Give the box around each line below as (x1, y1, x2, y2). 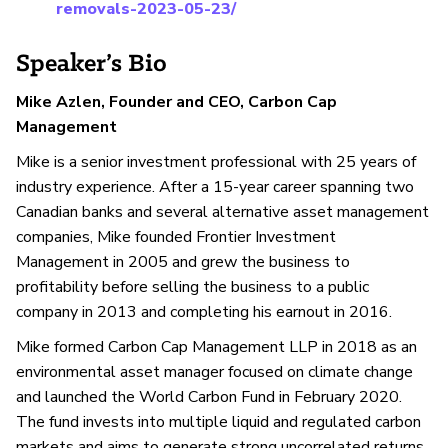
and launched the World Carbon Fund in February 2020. (16, 385, 402, 408)
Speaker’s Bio (16, 50, 167, 78)
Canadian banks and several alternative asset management (16, 201, 429, 224)
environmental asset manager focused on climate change (16, 360, 413, 383)
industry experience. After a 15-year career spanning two (16, 176, 414, 199)
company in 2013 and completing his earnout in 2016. (16, 301, 392, 324)
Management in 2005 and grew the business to (16, 251, 350, 274)
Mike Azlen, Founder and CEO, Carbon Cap (16, 91, 337, 114)
